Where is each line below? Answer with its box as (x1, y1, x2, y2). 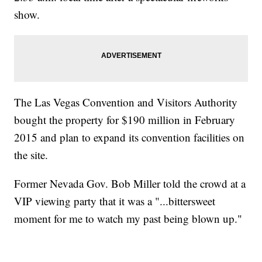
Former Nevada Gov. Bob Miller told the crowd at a (14, 176, 246, 191)
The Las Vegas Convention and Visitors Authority (14, 95, 238, 110)
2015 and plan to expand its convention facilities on (14, 130, 245, 145)
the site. (14, 147, 49, 163)
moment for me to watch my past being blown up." (14, 211, 243, 226)
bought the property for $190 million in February (14, 112, 236, 127)
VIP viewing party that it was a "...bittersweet (14, 194, 216, 209)
